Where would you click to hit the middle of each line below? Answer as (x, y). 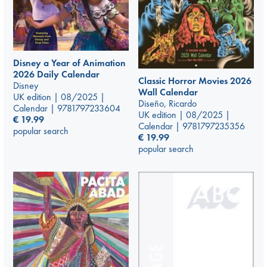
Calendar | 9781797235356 (192, 126)
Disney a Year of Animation (69, 63)
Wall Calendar (168, 92)
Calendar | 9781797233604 (67, 108)
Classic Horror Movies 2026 (195, 80)
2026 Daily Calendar (56, 74)
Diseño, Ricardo (167, 103)
